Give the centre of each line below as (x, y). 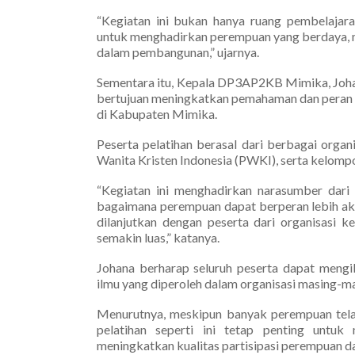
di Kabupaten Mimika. (157, 113)
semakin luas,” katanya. (158, 237)
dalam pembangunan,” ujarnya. (178, 52)
